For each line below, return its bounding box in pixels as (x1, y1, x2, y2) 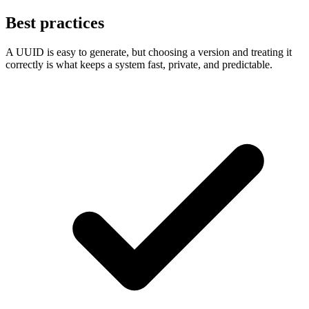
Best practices (6, 14, 104, 32)
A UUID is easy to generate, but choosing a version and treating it (6, 46, 292, 58)
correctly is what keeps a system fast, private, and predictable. (6, 59, 272, 70)
